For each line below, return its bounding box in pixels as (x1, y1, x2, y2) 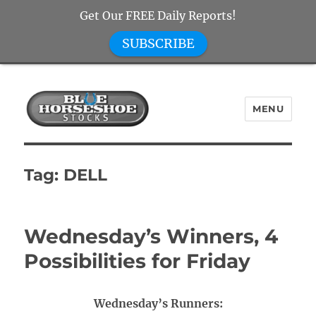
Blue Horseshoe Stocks (24, 138, 222, 159)
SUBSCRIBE (121, 35, 195, 51)
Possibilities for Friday (24, 249, 251, 273)
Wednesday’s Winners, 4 (24, 224, 279, 248)
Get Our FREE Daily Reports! (80, 8, 236, 23)
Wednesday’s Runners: (93, 296, 223, 310)
